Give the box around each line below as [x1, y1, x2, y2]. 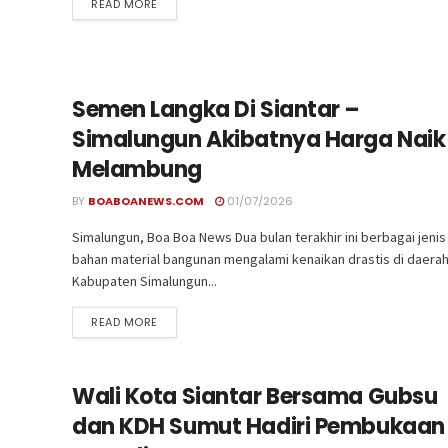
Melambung [72, 153, 203, 185]
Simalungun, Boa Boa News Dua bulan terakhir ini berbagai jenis [72, 227, 446, 246]
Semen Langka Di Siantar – [72, 93, 360, 125]
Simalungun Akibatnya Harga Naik [72, 123, 446, 155]
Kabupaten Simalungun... [72, 271, 217, 290]
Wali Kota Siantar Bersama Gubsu [72, 380, 438, 412]
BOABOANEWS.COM [88, 192, 204, 209]
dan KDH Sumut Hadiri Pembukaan [72, 410, 445, 442]
